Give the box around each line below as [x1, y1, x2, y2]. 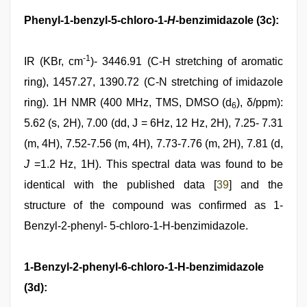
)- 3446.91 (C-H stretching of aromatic [90, 55, 284, 67]
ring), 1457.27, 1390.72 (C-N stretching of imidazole [24, 75, 283, 88]
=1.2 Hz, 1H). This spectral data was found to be [29, 158, 283, 170]
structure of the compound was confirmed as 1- [24, 199, 283, 211]
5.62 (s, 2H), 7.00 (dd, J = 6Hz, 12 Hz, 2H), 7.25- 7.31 [24, 116, 283, 129]
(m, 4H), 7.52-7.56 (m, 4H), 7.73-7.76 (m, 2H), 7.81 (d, [24, 137, 283, 149]
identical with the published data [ [24, 178, 217, 191]
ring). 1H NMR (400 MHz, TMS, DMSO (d [24, 96, 232, 108]
